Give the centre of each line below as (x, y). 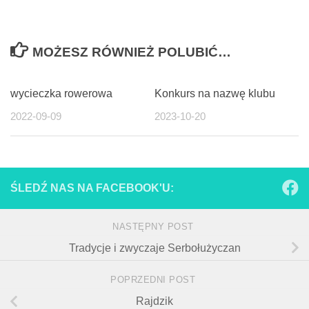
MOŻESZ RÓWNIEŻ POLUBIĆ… (132, 52)
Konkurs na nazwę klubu (215, 93)
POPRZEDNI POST (154, 280)
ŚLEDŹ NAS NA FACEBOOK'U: (92, 188)
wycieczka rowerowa (61, 93)
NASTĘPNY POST (154, 226)
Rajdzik (154, 301)
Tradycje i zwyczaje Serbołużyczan (154, 248)
